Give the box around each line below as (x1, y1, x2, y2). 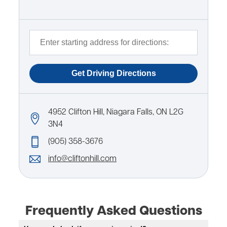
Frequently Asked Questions (25, 204, 202, 218)
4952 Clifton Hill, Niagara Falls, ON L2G (48, 108, 183, 117)
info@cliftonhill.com (48, 155, 117, 163)
